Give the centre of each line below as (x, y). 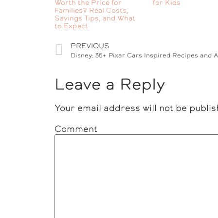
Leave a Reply (110, 84)
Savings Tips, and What (95, 18)
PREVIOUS (90, 45)
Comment (76, 128)
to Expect (71, 26)
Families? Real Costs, (91, 10)
